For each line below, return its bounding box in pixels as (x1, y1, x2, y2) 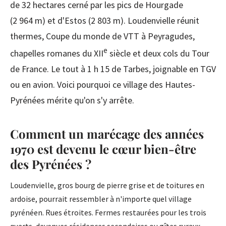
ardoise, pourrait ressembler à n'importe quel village (10, 194, 192, 204)
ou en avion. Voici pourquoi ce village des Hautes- (10, 79, 195, 91)
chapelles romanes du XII (10, 47, 103, 60)
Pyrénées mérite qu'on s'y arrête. (10, 94, 134, 106)
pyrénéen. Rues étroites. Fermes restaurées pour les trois (10, 207, 206, 218)
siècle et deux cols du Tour (107, 47, 209, 60)
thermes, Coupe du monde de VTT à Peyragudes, (10, 30, 195, 42)
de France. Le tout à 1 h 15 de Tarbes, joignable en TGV (10, 63, 216, 75)
